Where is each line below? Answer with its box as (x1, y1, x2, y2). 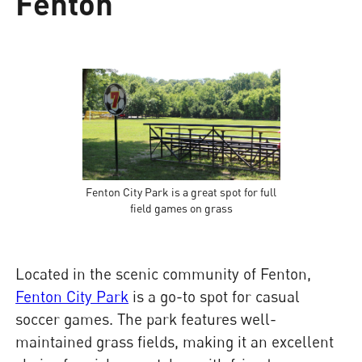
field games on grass (129, 201, 233, 216)
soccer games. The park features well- (15, 309, 277, 329)
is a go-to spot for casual (128, 287, 301, 306)
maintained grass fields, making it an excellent (15, 332, 335, 351)
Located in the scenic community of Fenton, (15, 264, 312, 284)
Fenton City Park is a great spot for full (86, 185, 276, 200)
